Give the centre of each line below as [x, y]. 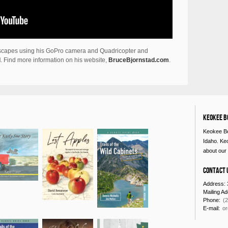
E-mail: [212, 208]
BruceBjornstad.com [139, 60]
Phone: [212, 200]
